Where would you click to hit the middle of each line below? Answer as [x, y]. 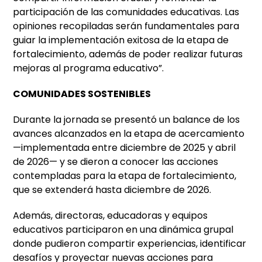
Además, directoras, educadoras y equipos [111, 216]
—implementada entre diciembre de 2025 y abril [125, 148]
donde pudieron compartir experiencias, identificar [130, 244]
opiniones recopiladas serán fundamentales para [126, 26]
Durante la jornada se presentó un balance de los [127, 120]
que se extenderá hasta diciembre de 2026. [112, 190]
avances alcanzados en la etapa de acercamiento [129, 134]
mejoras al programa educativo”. [89, 68]
